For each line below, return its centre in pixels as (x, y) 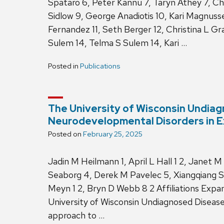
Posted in (64, 66)
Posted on (65, 134)
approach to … (76, 215)
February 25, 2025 (113, 134)
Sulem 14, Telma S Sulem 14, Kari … (117, 43)
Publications (100, 66)
